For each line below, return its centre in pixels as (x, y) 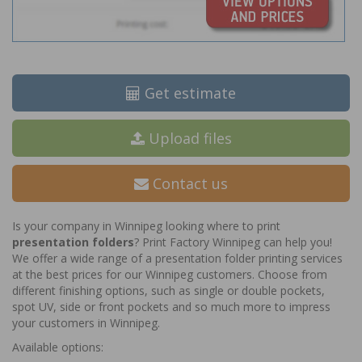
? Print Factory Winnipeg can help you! (233, 242)
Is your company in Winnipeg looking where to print (146, 226)
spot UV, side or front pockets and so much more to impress (171, 307)
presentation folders (73, 242)
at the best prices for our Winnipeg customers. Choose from (170, 274)
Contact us (188, 183)
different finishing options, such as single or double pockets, (168, 290)
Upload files (188, 138)
